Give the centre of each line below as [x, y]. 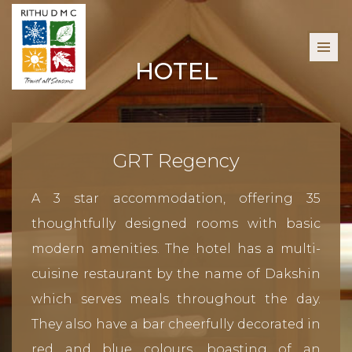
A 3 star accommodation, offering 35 [176, 198]
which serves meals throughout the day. [176, 299]
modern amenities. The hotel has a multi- [176, 248]
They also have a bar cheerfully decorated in [176, 324]
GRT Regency [176, 160]
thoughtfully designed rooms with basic [176, 223]
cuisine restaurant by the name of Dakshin [176, 273]
